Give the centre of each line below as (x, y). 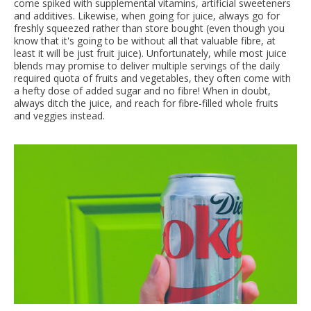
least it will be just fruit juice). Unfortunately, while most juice (150, 53)
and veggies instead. (59, 116)
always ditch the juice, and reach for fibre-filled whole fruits (146, 103)
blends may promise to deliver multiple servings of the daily (147, 66)
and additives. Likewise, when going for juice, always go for (147, 16)
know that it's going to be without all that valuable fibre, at (145, 41)
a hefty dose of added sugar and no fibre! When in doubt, (142, 91)
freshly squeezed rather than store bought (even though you (149, 28)
